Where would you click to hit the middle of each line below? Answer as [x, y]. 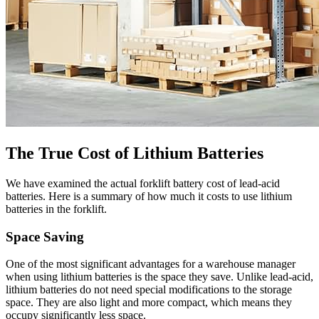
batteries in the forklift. [56, 209]
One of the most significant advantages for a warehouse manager [151, 264]
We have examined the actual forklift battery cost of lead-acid [143, 184]
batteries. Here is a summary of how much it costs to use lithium [149, 197]
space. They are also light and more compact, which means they [149, 303]
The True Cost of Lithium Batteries [135, 153]
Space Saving [45, 236]
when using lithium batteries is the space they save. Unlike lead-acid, [159, 277]
